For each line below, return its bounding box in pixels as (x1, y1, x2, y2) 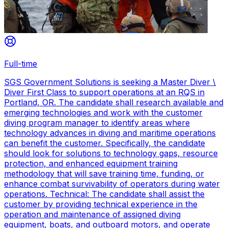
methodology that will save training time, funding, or (4, 168, 204, 179)
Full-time (4, 59, 37, 69)
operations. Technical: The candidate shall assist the (4, 189, 205, 199)
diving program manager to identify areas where (4, 118, 190, 128)
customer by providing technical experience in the (4, 199, 197, 210)
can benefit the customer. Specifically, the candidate (4, 138, 205, 149)
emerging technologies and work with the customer (4, 107, 203, 118)
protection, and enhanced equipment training (4, 158, 178, 169)
